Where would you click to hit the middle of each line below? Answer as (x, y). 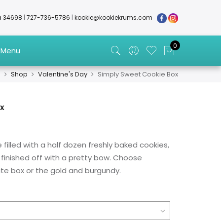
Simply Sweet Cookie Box (138, 74)
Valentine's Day (63, 74)
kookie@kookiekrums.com (113, 18)
